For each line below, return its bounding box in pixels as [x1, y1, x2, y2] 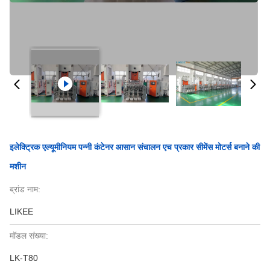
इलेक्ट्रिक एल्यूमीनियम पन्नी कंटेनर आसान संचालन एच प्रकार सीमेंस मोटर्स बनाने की [10, 142, 260, 152]
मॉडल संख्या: [10, 231, 48, 240]
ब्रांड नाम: [10, 184, 40, 194]
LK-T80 [10, 253, 38, 263]
